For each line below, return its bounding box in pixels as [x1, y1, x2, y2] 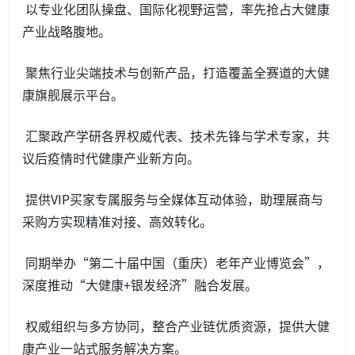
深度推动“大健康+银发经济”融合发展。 [22, 274, 258, 294]
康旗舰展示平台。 [22, 84, 124, 104]
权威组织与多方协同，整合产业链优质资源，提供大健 [22, 315, 330, 335]
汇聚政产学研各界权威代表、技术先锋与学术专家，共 [22, 125, 330, 145]
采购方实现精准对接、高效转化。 [22, 211, 212, 231]
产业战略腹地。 [22, 21, 111, 40]
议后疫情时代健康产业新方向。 [22, 147, 200, 167]
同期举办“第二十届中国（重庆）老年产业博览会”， [22, 252, 330, 272]
